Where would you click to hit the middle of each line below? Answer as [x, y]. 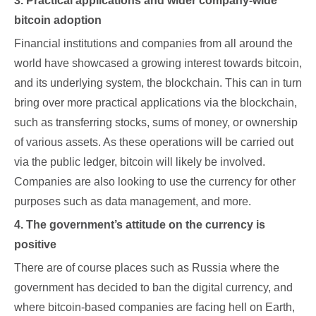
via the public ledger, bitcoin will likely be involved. [140, 162]
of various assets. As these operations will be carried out [154, 142]
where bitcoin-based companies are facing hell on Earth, [154, 307]
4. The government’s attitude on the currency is [140, 225]
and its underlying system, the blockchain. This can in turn [158, 83]
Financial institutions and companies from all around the [153, 43]
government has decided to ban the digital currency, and [153, 287]
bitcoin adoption [58, 20]
